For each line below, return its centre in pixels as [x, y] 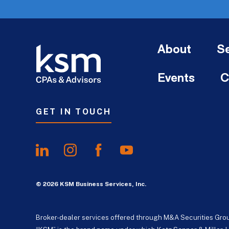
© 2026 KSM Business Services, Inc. [91, 184]
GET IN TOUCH [74, 112]
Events [176, 79]
